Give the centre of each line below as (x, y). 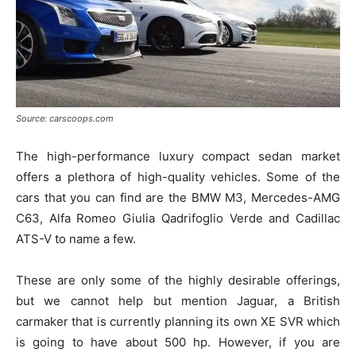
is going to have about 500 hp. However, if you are (178, 342)
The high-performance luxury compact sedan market (178, 157)
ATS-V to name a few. (76, 239)
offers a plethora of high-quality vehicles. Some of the (178, 177)
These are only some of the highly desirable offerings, (178, 281)
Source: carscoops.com (65, 119)
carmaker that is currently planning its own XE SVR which (178, 322)
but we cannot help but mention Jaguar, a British (178, 301)
